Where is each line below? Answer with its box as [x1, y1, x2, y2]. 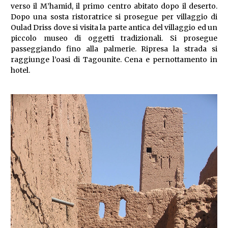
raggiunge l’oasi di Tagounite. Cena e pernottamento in [11, 55, 217, 65]
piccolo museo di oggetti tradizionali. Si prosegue [11, 34, 217, 43]
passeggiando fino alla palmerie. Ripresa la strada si [11, 44, 217, 54]
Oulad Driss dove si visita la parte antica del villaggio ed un [11, 23, 217, 33]
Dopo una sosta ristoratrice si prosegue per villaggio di [11, 12, 217, 22]
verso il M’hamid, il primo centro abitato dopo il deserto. [11, 2, 217, 11]
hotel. [11, 66, 30, 75]
